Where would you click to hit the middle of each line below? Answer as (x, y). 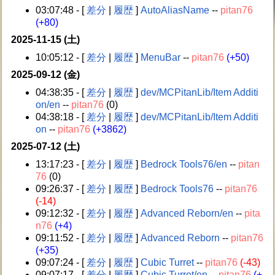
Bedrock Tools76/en (184, 164)
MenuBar (161, 57)
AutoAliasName (175, 10)
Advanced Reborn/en (187, 213)
